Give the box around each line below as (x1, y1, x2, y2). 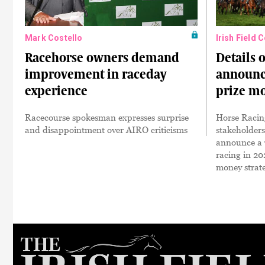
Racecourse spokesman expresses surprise (25, 112, 189, 122)
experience (25, 83, 88, 98)
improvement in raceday (25, 67, 166, 82)
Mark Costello (25, 33, 83, 43)
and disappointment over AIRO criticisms (25, 124, 188, 135)
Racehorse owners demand (25, 50, 179, 65)
